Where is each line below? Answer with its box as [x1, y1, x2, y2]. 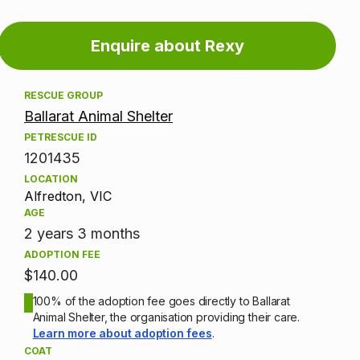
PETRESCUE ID [24, 131, 97, 144]
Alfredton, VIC [24, 188, 112, 205]
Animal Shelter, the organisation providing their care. [32, 310, 300, 325]
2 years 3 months [24, 225, 140, 243]
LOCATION [24, 173, 78, 186]
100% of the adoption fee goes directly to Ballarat [32, 294, 290, 309]
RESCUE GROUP [24, 89, 103, 102]
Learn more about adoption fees [32, 326, 212, 341]
